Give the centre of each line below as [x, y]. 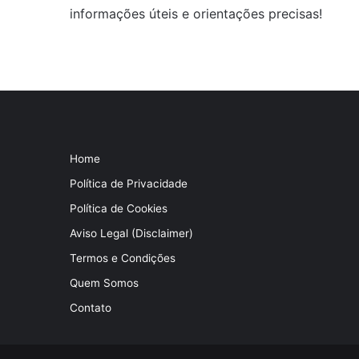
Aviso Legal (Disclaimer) [131, 233]
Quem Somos [104, 283]
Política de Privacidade [129, 184]
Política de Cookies [119, 208]
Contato [91, 308]
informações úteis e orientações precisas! [196, 14]
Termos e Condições [123, 258]
